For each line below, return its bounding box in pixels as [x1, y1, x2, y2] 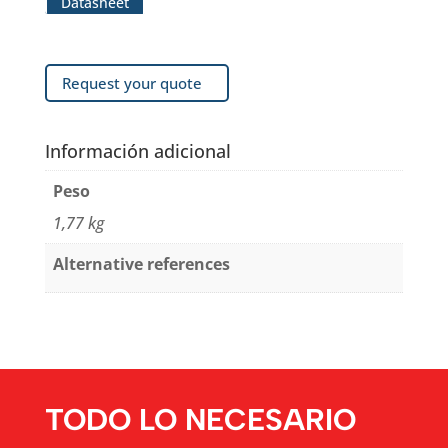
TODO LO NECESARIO [44, 400, 356, 438]
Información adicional [44, 139, 231, 163]
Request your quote [61, 72, 202, 93]
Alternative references [52, 253, 230, 275]
